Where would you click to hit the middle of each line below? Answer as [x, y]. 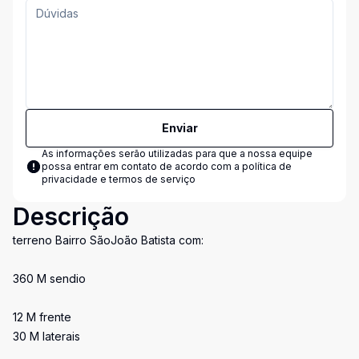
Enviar [179, 128]
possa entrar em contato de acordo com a [142, 166]
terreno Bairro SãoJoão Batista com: [108, 240]
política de [267, 166]
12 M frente [42, 317]
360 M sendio [49, 278]
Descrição [71, 216]
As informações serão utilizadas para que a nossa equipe [177, 153]
